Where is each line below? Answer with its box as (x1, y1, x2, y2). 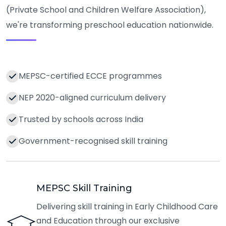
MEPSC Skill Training (36, 183, 132, 194)
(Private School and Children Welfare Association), (6, 4, 206, 16)
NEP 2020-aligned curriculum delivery (19, 92, 166, 103)
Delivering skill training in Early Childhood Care (36, 201, 218, 212)
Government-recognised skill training (19, 135, 167, 147)
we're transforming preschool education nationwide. (6, 19, 213, 31)
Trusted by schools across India (19, 114, 143, 125)
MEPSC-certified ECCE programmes (19, 70, 162, 82)
